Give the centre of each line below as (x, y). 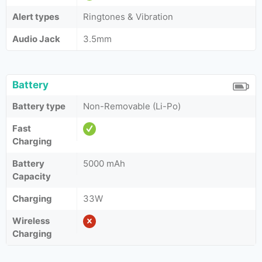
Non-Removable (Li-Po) (132, 106)
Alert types (36, 17)
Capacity (32, 176)
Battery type (39, 106)
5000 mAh (104, 163)
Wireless (31, 221)
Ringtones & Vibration (128, 17)
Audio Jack (36, 39)
